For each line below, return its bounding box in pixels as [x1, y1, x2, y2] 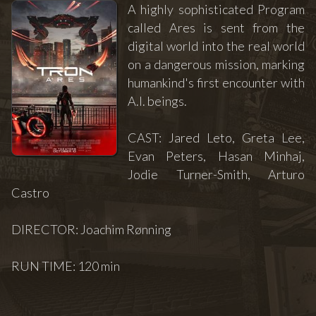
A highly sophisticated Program [128, 1, 305, 18]
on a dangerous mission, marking [128, 56, 305, 73]
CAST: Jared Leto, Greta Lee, [128, 130, 305, 146]
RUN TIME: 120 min [11, 258, 120, 274]
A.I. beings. [128, 93, 187, 109]
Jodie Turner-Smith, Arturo [128, 166, 305, 183]
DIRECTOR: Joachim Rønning [11, 221, 171, 238]
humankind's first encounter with [128, 75, 305, 91]
